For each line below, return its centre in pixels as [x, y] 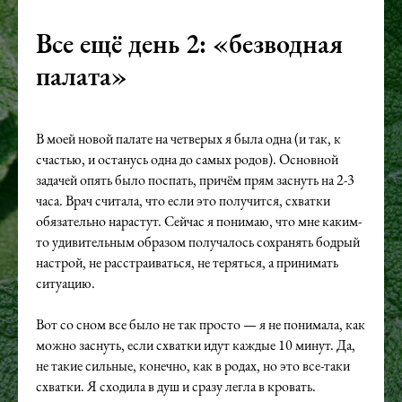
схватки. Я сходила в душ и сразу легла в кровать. [176, 386]
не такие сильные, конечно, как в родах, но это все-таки [193, 366]
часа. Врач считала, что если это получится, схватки [183, 201]
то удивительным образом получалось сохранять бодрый [198, 242]
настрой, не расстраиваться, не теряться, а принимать [187, 262]
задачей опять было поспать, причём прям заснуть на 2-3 [195, 180]
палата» [82, 76]
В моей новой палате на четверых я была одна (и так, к [188, 139]
